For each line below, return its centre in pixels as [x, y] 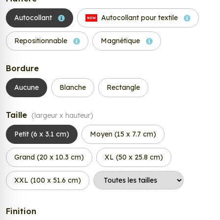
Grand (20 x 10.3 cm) [49, 157]
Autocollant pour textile [139, 18]
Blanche [73, 88]
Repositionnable [42, 41]
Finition [21, 211]
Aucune [27, 88]
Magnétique [121, 41]
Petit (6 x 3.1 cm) [42, 134]
